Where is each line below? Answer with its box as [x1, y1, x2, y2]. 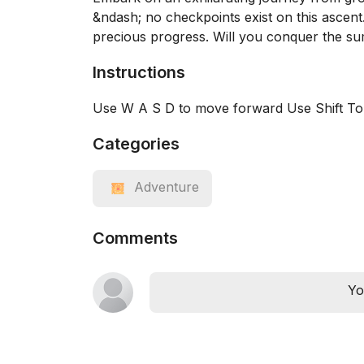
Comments [93, 228, 178, 248]
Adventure [134, 179, 199, 196]
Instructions [93, 63, 185, 82]
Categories [93, 134, 180, 154]
